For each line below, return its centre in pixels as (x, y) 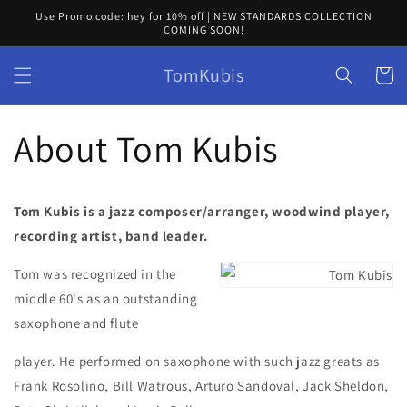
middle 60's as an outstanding (106, 298)
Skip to (49, 12)
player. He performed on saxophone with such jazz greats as (197, 361)
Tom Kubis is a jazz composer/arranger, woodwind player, (202, 211)
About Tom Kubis (146, 148)
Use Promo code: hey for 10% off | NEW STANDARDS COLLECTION (203, 16)
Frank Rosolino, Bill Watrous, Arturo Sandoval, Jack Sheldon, (202, 386)
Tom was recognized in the (95, 274)
